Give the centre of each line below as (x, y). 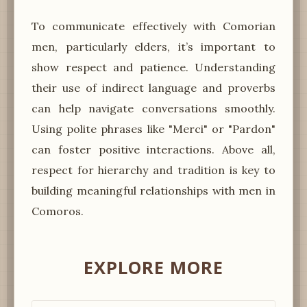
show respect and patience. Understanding (153, 67)
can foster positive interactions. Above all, (153, 149)
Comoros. (58, 211)
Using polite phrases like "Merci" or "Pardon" (153, 128)
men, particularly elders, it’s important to (153, 46)
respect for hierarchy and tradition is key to (153, 170)
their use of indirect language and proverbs (153, 87)
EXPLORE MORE (153, 267)
